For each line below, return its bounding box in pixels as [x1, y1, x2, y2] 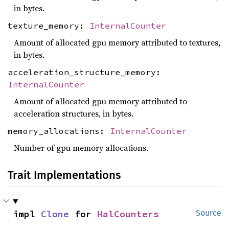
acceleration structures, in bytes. [14, 108, 133, 120]
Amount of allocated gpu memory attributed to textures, [14, 37, 220, 49]
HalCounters [97, 208, 159, 220]
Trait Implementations [8, 168, 121, 182]
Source [196, 208, 221, 218]
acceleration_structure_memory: [8, 66, 161, 77]
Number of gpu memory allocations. [14, 142, 148, 154]
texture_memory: [8, 20, 89, 31]
